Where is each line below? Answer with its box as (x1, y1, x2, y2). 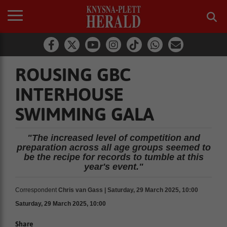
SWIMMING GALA (15, 103, 154, 125)
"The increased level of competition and (27, 133, 200, 143)
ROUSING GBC (15, 64, 131, 85)
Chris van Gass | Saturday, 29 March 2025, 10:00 (58, 186, 198, 194)
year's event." (84, 162, 143, 172)
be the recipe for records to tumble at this (23, 152, 204, 162)
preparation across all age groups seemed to (16, 142, 211, 153)
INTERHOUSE (15, 84, 124, 105)
